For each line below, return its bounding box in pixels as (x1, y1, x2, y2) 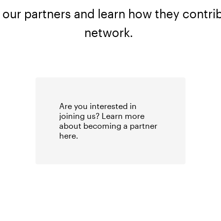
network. (84, 25, 137, 40)
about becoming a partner (59, 121, 157, 131)
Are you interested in (59, 101, 137, 111)
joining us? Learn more (59, 111, 145, 121)
